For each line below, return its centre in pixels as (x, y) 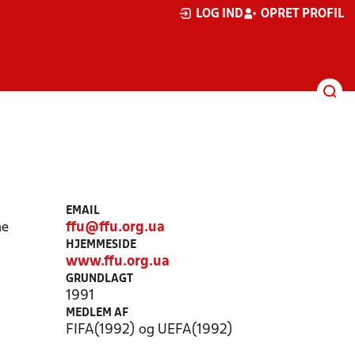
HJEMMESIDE (101, 245)
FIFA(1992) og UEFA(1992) (149, 330)
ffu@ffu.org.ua (115, 228)
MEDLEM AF (97, 313)
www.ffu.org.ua (117, 262)
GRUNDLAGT (99, 279)
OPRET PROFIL (302, 14)
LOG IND (219, 14)
